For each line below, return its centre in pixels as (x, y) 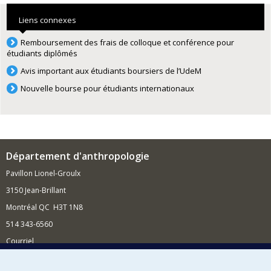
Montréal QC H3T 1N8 (44, 207)
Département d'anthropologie (78, 156)
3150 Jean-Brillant (36, 190)
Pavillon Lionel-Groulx (43, 173)
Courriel (20, 241)
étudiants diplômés (42, 53)
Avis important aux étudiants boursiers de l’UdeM (111, 70)
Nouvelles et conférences (49, 258)
